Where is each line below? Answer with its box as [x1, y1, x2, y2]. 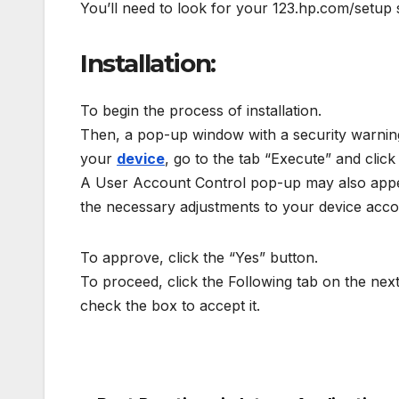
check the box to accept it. [80, 296, 260, 314]
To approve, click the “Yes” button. [80, 248, 318, 266]
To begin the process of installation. [80, 101, 322, 119]
